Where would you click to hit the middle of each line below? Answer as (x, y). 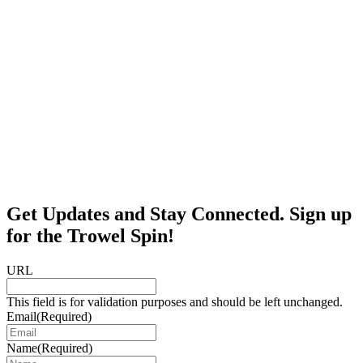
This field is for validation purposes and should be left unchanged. (175, 301)
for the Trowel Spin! (90, 235)
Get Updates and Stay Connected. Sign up (179, 214)
